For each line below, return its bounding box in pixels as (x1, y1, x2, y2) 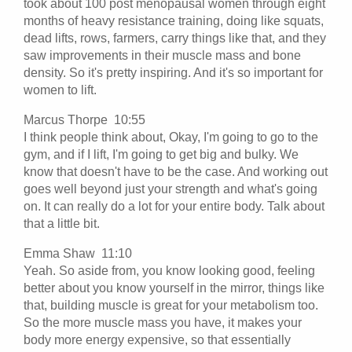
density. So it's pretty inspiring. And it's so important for (24, 65, 323, 79)
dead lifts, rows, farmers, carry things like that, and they (24, 31, 326, 45)
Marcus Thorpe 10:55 (24, 112, 152, 126)
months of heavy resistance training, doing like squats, (24, 13, 324, 27)
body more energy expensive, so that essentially (24, 332, 291, 346)
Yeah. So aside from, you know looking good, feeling (24, 263, 315, 277)
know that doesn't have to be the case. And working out (24, 164, 328, 178)
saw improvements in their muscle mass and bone (24, 48, 301, 62)
